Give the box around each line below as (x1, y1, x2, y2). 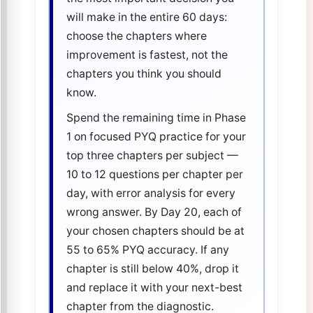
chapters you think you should (66, 66, 221, 80)
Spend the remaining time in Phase (66, 111, 246, 125)
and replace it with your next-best (66, 281, 242, 295)
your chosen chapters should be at (66, 224, 245, 238)
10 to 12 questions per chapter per (66, 168, 243, 182)
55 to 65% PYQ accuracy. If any (66, 243, 229, 257)
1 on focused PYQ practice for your (66, 130, 246, 144)
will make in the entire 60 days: (66, 10, 227, 24)
